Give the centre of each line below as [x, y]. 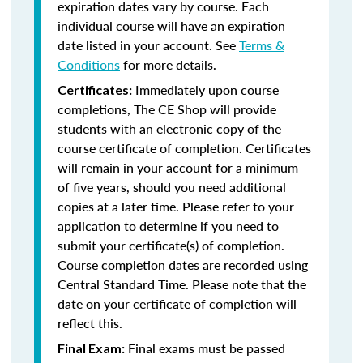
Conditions [89, 64]
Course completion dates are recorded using [183, 265]
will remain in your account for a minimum [178, 167]
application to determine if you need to [168, 226]
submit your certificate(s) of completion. [171, 245]
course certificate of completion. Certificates [184, 148]
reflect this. [90, 323]
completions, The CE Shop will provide [167, 109]
